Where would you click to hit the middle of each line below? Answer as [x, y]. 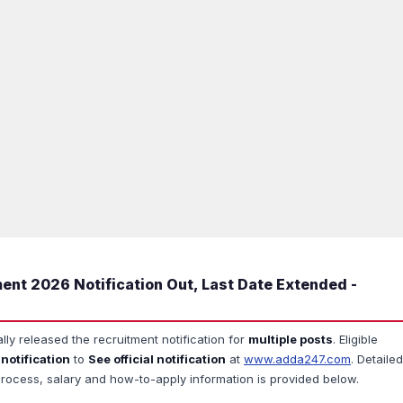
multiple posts [291, 339]
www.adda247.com [297, 359]
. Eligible [355, 339]
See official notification [157, 359]
